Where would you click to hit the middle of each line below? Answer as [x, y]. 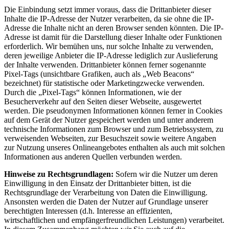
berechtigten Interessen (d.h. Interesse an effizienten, [88, 211]
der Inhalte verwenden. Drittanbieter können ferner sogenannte [105, 64]
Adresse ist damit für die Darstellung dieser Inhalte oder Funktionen [113, 37]
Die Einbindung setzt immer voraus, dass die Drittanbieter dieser [108, 9]
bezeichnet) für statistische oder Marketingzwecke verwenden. [104, 83]
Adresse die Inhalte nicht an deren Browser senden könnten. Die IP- [114, 28]
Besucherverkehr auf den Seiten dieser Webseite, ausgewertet [103, 101]
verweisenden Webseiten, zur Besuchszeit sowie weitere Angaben [110, 138]
